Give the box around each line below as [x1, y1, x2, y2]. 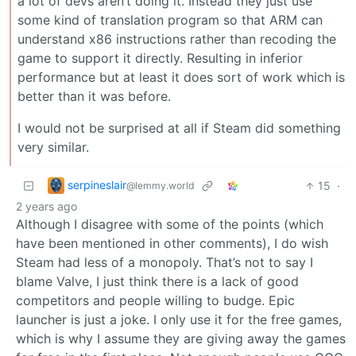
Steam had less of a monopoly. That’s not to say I [16, 253, 313, 270]
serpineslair [68, 177, 126, 192]
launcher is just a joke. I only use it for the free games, [16, 311, 342, 327]
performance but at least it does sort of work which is [17, 68, 345, 85]
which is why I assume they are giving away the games [16, 330, 346, 346]
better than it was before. [17, 87, 171, 104]
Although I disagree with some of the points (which [16, 215, 323, 232]
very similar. [17, 138, 89, 155]
